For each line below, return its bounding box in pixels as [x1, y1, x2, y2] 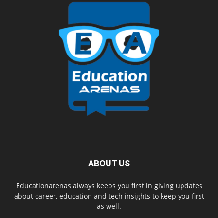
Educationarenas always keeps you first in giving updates [16, 181, 202, 191]
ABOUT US [88, 158, 130, 169]
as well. [97, 201, 121, 211]
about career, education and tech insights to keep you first [14, 191, 204, 201]
